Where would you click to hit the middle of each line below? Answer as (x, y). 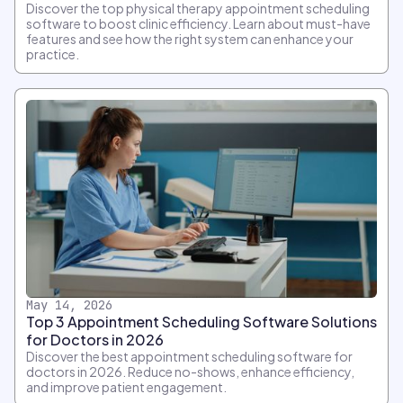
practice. (53, 54)
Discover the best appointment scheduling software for (189, 356)
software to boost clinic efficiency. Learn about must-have (198, 23)
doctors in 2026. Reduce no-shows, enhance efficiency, (190, 371)
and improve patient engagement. (126, 386)
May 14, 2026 (69, 304)
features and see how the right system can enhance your (190, 38)
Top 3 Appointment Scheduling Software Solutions (201, 321)
